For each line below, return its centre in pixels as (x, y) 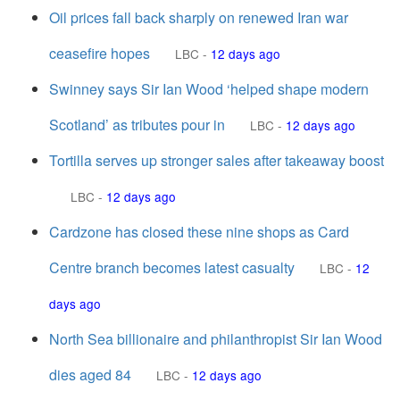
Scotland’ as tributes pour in (137, 125)
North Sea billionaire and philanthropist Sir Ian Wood (216, 339)
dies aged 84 (90, 375)
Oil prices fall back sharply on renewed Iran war (199, 17)
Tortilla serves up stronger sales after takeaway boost (217, 160)
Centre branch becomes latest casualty (172, 267)
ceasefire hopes (100, 53)
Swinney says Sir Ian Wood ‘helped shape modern (209, 89)
